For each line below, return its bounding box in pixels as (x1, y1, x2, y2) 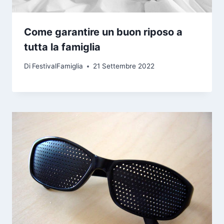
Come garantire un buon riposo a (24, 25, 182, 38)
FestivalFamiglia (32, 62, 83, 70)
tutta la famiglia (24, 40, 100, 53)
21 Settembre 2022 (93, 62, 155, 70)
